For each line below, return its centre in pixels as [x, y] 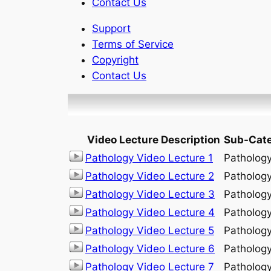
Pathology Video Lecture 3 [150, 194]
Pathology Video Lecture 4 [150, 212]
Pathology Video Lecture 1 [149, 158]
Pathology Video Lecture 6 [150, 248]
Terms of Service [133, 44]
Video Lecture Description [153, 139]
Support [111, 28]
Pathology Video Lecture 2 [150, 176]
